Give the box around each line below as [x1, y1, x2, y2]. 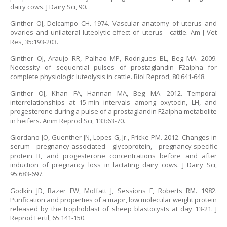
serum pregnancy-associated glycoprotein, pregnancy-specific [10, 142, 217, 151]
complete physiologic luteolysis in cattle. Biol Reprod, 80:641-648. [10, 72, 206, 81]
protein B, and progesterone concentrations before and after [10, 151, 217, 160]
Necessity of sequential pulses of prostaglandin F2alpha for [10, 63, 217, 72]
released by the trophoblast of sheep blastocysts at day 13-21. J [10, 204, 217, 213]
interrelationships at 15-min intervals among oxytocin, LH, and [10, 98, 217, 107]
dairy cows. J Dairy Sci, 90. [10, 2, 87, 11]
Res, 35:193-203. [10, 37, 58, 46]
